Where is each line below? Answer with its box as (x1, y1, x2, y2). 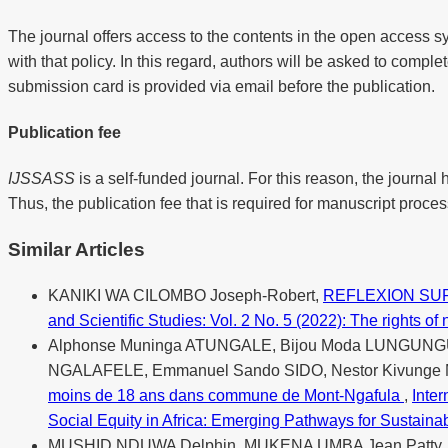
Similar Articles (8, 239, 145, 261)
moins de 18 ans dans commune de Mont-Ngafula (48, 386, 404, 404)
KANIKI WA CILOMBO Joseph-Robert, (48, 286, 323, 304)
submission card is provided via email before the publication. (8, 77, 439, 95)
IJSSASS (8, 170, 75, 188)
